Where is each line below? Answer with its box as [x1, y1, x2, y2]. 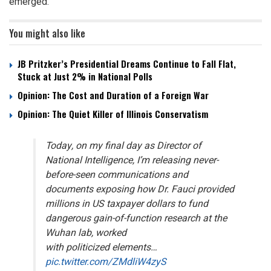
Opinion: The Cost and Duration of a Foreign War [18, 88, 209, 102]
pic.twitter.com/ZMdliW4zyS [45, 254, 166, 269]
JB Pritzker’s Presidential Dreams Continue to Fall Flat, [18, 56, 236, 70]
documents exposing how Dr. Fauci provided [45, 181, 234, 197]
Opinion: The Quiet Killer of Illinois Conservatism [18, 106, 208, 120]
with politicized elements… [45, 240, 157, 255]
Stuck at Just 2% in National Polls [18, 69, 152, 83]
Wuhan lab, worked [45, 225, 126, 240]
